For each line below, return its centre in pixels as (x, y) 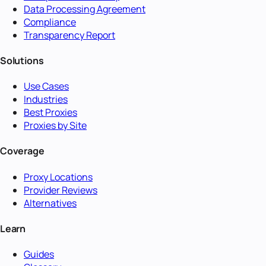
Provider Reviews (61, 190)
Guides (39, 254)
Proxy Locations (58, 177)
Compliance (50, 22)
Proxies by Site (55, 126)
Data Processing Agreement (85, 9)
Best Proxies (50, 113)
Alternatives (50, 203)
